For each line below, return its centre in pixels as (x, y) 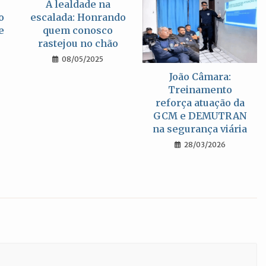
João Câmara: (200, 77)
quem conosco (78, 31)
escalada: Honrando (78, 18)
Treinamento (200, 90)
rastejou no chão (78, 44)
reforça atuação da (200, 103)
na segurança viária (200, 129)
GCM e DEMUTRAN (200, 116)
